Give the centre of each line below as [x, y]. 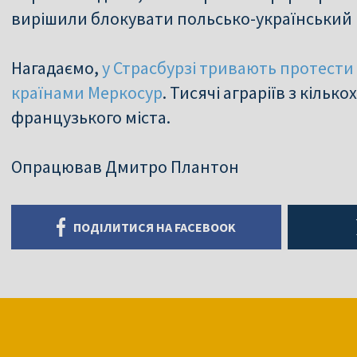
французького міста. [91, 117]
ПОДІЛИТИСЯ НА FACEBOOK [154, 227]
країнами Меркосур [87, 92]
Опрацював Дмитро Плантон [125, 166]
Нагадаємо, [55, 67]
